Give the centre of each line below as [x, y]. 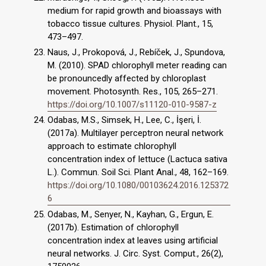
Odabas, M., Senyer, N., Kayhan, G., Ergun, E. [131, 215]
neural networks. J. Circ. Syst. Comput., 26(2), [135, 254]
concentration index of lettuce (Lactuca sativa [137, 159]
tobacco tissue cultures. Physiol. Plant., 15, [130, 23]
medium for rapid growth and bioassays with [134, 10]
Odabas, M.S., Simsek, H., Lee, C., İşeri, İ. [124, 120]
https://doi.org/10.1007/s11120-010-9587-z [132, 104]
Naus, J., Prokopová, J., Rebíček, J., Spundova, [136, 52]
